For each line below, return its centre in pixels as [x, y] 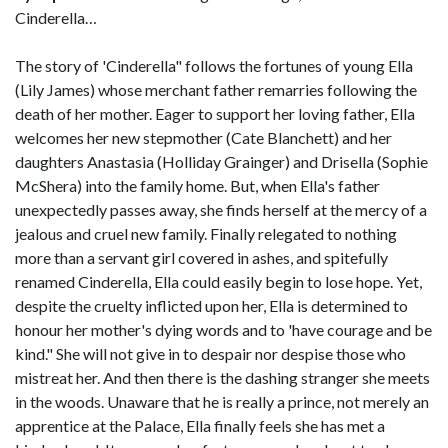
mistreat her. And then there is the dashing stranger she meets [222, 377]
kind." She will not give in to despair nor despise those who [210, 353]
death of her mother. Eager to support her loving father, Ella [215, 113]
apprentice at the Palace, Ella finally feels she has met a [200, 425]
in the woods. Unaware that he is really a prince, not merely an [222, 401]
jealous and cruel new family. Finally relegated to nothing [206, 233]
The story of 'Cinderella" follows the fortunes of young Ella [214, 65]
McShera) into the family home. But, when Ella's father [197, 185]
